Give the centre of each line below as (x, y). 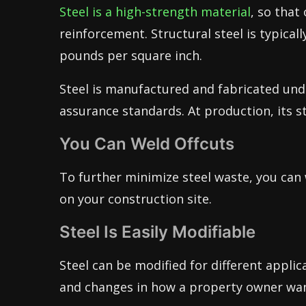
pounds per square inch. (131, 55)
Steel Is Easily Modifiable (157, 232)
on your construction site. (136, 199)
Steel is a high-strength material (155, 12)
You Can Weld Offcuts (147, 144)
